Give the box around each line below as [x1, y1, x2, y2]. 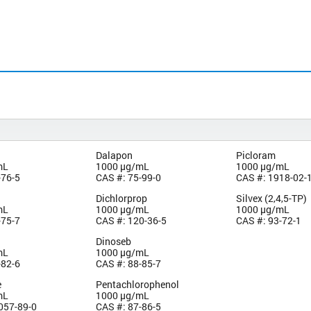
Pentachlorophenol [95, 277, 179, 291]
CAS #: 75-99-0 [95, 170, 161, 184]
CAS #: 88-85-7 [95, 256, 161, 270]
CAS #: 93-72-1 [236, 213, 302, 227]
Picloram [236, 148, 276, 162]
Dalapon [95, 148, 133, 162]
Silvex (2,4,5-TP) [236, 191, 308, 205]
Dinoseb [95, 234, 131, 248]
